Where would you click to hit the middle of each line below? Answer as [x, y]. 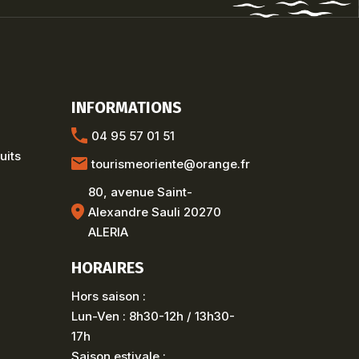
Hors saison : [109, 296]
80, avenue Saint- [141, 192]
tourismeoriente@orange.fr [171, 163]
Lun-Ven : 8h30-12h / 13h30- [153, 316]
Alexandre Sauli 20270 [155, 212]
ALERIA [109, 232]
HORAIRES [108, 267]
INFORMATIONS [127, 107]
